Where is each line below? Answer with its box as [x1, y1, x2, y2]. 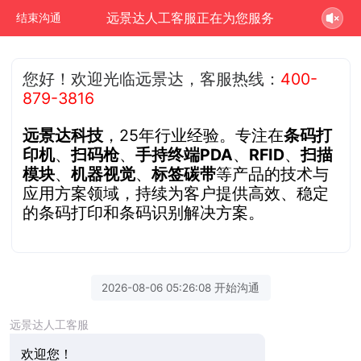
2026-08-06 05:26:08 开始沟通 [102, 280, 259, 294]
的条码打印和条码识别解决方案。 [23, 202, 265, 222]
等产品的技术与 [216, 164, 330, 184]
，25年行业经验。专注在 [103, 125, 284, 145]
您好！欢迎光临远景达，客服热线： [23, 68, 281, 89]
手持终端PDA [135, 144, 234, 164]
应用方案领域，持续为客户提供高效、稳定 [23, 183, 330, 203]
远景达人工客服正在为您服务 [106, 10, 275, 26]
